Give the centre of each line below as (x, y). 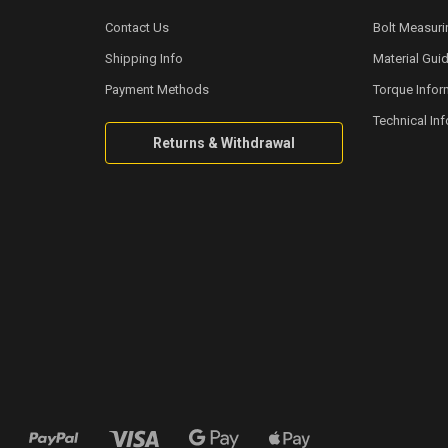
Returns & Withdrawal (223, 143)
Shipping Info (143, 58)
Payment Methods (156, 89)
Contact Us (136, 27)
